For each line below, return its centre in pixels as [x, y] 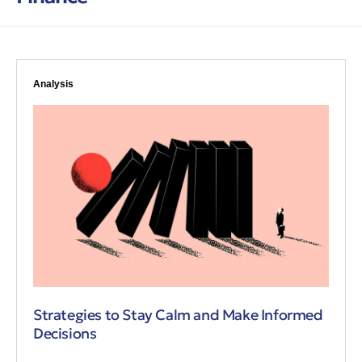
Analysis [53, 84]
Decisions [65, 334]
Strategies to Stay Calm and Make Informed [178, 315]
